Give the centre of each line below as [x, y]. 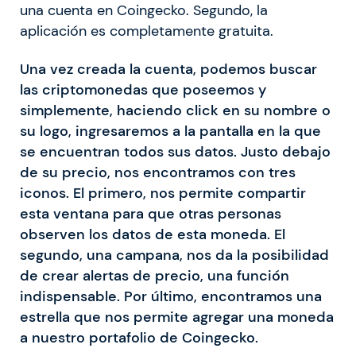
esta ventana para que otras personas [151, 214]
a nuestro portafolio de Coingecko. [139, 338]
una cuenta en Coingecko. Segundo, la [144, 11]
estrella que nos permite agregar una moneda [177, 317]
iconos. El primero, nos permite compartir [163, 193]
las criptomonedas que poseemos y [143, 90]
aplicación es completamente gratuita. [147, 31]
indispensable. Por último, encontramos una [171, 297]
